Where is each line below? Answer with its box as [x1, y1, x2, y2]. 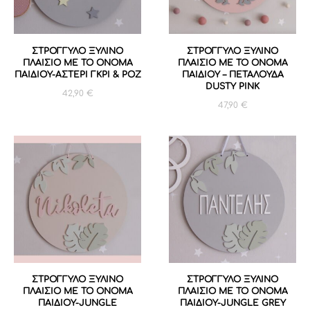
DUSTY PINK [206, 81, 259, 91]
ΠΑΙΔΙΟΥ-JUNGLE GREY [179, 298, 286, 308]
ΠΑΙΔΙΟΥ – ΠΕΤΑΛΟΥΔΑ [181, 69, 284, 80]
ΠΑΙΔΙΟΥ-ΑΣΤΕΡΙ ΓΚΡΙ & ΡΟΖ [14, 69, 141, 80]
